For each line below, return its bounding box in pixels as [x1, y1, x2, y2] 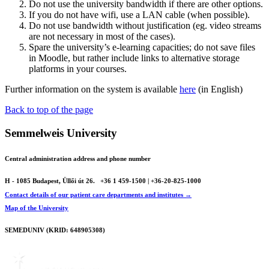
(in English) [196, 84, 243, 95]
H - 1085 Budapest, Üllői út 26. [5, 177, 97, 184]
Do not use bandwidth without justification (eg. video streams [29, 20, 261, 31]
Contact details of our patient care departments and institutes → [5, 190, 192, 198]
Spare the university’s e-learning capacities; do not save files [29, 42, 255, 53]
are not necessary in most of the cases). [29, 31, 175, 42]
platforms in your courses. [29, 64, 127, 74]
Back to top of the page [5, 104, 93, 115]
